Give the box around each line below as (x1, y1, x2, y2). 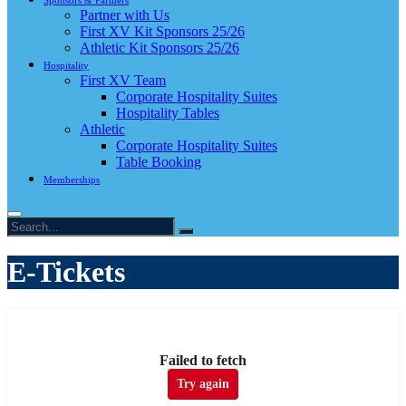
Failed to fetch (159, 352, 246, 368)
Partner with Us (80, 7, 169, 23)
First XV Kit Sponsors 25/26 (80, 24, 245, 39)
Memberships (43, 174, 100, 185)
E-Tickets (7, 256, 125, 289)
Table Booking (116, 154, 201, 169)
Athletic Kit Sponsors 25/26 (80, 40, 239, 55)
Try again (177, 376, 229, 391)
